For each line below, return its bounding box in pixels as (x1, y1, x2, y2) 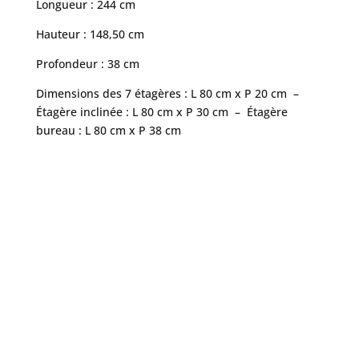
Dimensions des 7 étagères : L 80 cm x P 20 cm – (35, 86, 302, 102)
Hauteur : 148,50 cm (35, 26, 144, 42)
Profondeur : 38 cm (35, 56, 139, 72)
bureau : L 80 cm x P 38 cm (35, 123, 181, 139)
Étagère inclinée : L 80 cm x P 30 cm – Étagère (35, 104, 288, 120)
